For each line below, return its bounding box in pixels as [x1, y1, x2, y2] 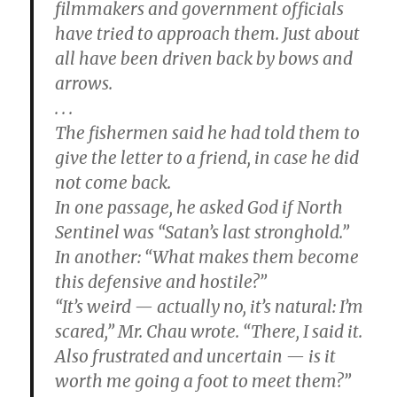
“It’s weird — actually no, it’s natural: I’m [55, 296, 364, 317]
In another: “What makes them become [55, 246, 360, 268]
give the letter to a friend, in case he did [55, 147, 360, 168]
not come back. [55, 172, 172, 193]
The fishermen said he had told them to [55, 122, 361, 144]
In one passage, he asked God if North [55, 197, 344, 218]
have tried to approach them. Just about [55, 23, 361, 44]
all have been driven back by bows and [55, 48, 354, 69]
